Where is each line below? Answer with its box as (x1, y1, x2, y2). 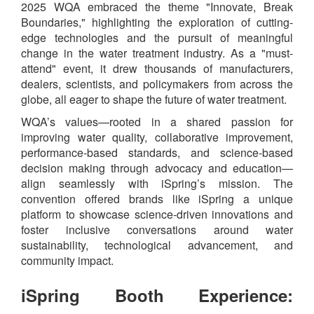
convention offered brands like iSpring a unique (21, 191, 293, 207)
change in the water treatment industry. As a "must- (21, 45, 293, 62)
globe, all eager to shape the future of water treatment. (21, 91, 287, 108)
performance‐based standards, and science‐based (21, 144, 293, 161)
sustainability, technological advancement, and (21, 237, 293, 254)
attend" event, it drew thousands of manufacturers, (21, 60, 293, 77)
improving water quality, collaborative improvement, (21, 129, 293, 146)
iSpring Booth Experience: (21, 283, 293, 308)
